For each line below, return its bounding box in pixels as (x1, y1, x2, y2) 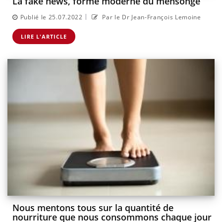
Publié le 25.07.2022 (20, 12, 83, 21)
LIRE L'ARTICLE (21, 32, 67, 40)
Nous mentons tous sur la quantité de (12, 202, 173, 214)
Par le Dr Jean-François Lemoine (100, 12, 201, 21)
